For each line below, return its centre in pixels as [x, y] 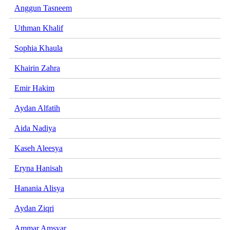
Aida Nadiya [35, 128]
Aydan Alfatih [37, 108]
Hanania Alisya [39, 188]
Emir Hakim [34, 88]
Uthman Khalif [39, 28]
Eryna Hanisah [39, 168]
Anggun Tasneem [43, 8]
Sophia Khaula [39, 48]
